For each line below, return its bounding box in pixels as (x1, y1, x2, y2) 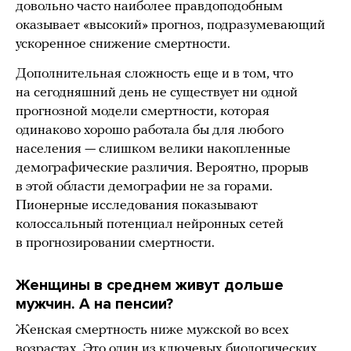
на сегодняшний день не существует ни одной (16, 85, 298, 100)
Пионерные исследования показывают (16, 197, 258, 213)
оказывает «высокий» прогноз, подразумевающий (16, 17, 325, 33)
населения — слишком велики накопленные (16, 141, 291, 157)
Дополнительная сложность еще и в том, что (16, 66, 293, 81)
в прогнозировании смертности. (16, 235, 215, 251)
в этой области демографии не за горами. (16, 179, 273, 194)
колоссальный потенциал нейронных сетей (16, 216, 284, 232)
